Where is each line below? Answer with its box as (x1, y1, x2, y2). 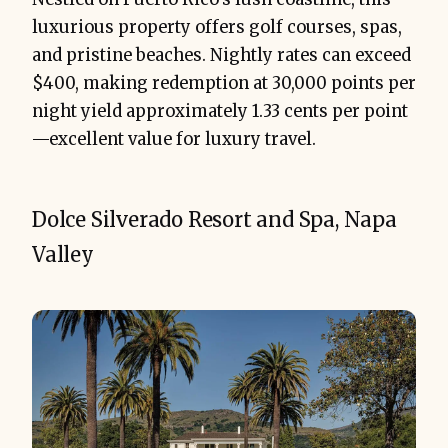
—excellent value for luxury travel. (32, 128, 316, 150)
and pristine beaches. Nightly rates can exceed (32, 44, 411, 66)
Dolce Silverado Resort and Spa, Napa (32, 206, 397, 232)
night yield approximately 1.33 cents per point (32, 100, 408, 122)
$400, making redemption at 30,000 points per (32, 72, 416, 94)
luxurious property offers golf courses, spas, (32, 16, 402, 38)
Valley (32, 241, 94, 267)
